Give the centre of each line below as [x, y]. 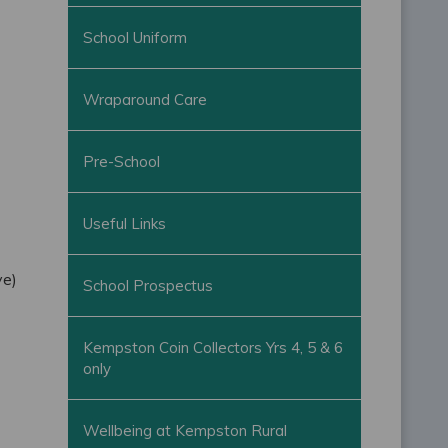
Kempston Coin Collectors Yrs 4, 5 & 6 [213, 348]
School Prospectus [148, 286]
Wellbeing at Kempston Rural [185, 431]
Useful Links [125, 224]
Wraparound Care [145, 100]
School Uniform [135, 38]
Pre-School [122, 162]
